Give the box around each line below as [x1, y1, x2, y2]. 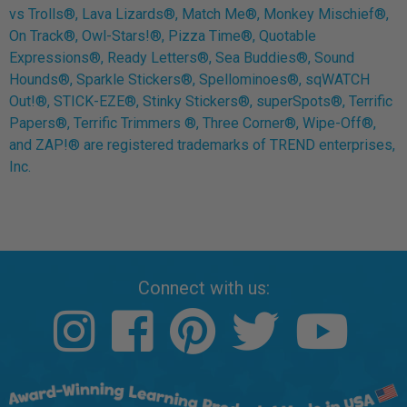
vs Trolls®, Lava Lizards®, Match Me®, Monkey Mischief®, [9, 5, 389, 23]
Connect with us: [137, 276, 270, 299]
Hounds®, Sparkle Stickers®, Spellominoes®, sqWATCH [9, 70, 370, 88]
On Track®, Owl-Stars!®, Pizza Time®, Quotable [9, 26, 316, 45]
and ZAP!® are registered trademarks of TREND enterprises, [9, 135, 395, 154]
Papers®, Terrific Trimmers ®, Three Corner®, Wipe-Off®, [9, 114, 376, 132]
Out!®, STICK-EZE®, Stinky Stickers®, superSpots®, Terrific [9, 92, 392, 110]
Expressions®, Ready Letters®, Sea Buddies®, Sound [9, 48, 354, 66]
